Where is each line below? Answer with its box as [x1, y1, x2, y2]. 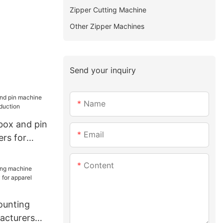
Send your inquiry [70, 65, 136, 75]
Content [84, 160, 114, 171]
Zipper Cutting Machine [70, 5, 147, 14]
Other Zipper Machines [70, 21, 145, 30]
